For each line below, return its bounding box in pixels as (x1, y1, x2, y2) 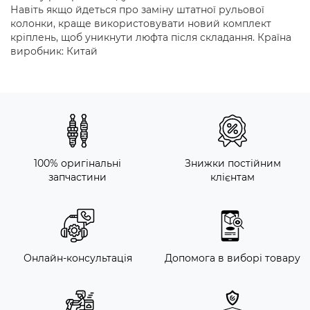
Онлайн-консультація (23, 252, 132, 265)
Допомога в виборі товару (165, 252, 300, 265)
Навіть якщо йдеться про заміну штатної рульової (10, 3, 264, 17)
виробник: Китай (10, 45, 98, 58)
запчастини (48, 171, 107, 184)
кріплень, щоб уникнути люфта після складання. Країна (10, 31, 291, 44)
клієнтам (210, 171, 255, 184)
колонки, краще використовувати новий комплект (10, 17, 271, 30)
